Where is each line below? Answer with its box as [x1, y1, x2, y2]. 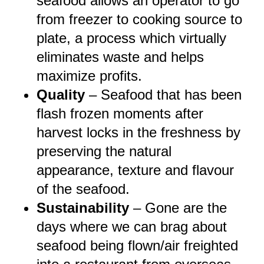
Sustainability [37, 200, 133, 216]
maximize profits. [37, 68, 150, 84]
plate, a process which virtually [37, 30, 226, 47]
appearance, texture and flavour [37, 162, 234, 179]
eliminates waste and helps [37, 49, 204, 65]
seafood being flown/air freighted [37, 237, 238, 254]
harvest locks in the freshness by [37, 124, 240, 141]
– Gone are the [133, 200, 227, 216]
